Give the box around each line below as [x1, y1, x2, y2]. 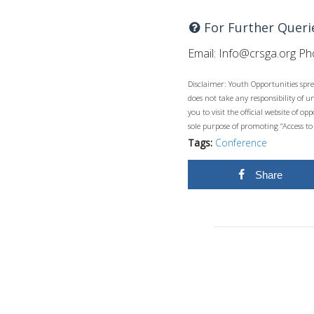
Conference [215, 135, 267, 149]
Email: [188, 45, 219, 61]
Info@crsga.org [219, 45, 296, 61]
